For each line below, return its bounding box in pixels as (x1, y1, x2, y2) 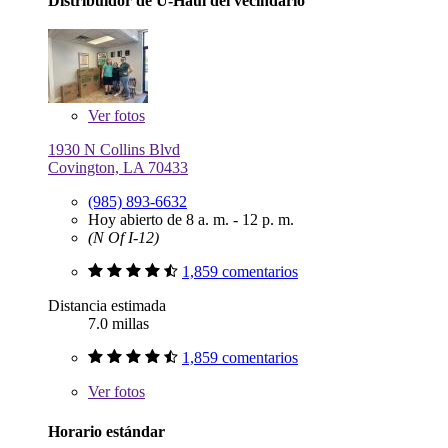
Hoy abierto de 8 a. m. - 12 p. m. (88, 211, 294, 229)
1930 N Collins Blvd (48, 141, 180, 159)
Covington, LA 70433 (48, 159, 188, 177)
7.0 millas (88, 315, 149, 333)
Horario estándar (48, 422, 165, 440)
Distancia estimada (48, 297, 166, 315)
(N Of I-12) (88, 229, 159, 247)
